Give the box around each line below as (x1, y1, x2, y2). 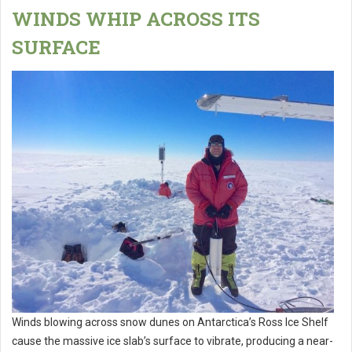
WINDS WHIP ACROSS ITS (12, 6, 260, 32)
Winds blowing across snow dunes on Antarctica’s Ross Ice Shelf (12, 315, 328, 328)
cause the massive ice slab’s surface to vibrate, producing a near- (12, 334, 333, 347)
